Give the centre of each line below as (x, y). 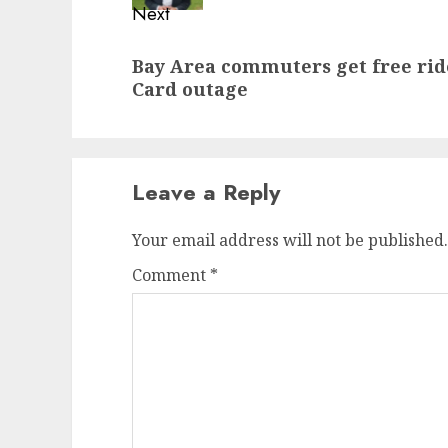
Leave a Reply (206, 192)
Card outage (190, 89)
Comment (171, 275)
